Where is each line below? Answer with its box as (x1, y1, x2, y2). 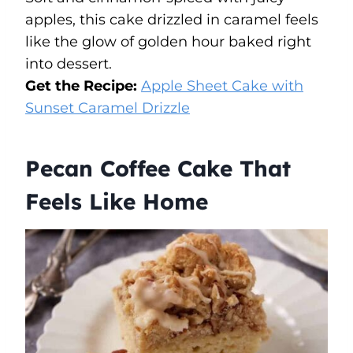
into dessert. (25, 54, 112, 72)
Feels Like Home (25, 187, 208, 215)
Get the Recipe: (25, 76, 141, 95)
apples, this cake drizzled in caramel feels (25, 10, 318, 28)
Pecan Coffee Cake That (25, 154, 291, 182)
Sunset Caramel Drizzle (25, 98, 190, 117)
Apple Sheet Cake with (141, 76, 303, 95)
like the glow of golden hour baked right (25, 32, 311, 50)
